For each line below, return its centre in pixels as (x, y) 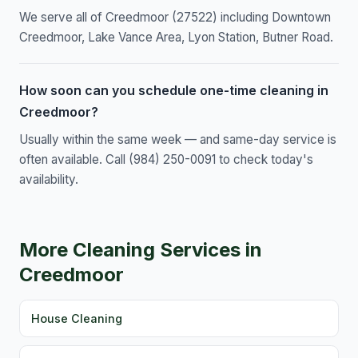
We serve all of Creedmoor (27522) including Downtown (175, 18)
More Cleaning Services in (141, 250)
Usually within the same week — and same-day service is (178, 140)
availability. (49, 180)
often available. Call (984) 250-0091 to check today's (166, 160)
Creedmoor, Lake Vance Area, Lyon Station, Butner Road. (176, 38)
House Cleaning (77, 318)
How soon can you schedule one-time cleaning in (174, 91)
